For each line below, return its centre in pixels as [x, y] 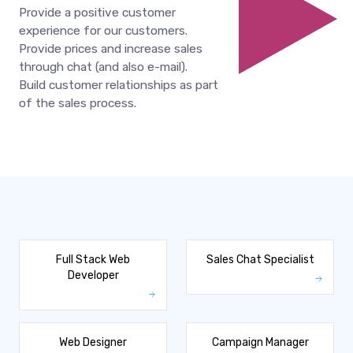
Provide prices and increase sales [111, 49]
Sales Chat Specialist [260, 259]
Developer [93, 275]
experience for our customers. [103, 31]
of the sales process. [78, 104]
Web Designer [93, 342]
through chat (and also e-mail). [103, 67]
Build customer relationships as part [119, 85]
